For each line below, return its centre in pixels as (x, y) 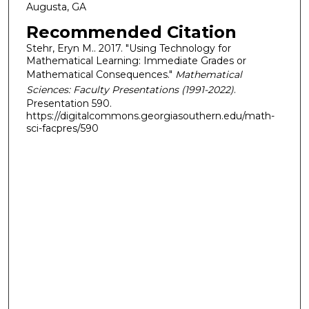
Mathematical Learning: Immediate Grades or (136, 60)
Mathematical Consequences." (100, 74)
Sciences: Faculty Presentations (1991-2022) (130, 89)
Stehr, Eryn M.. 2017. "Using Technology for (128, 48)
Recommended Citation (131, 32)
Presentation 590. (69, 103)
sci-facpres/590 (62, 128)
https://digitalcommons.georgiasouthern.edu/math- (150, 116)
